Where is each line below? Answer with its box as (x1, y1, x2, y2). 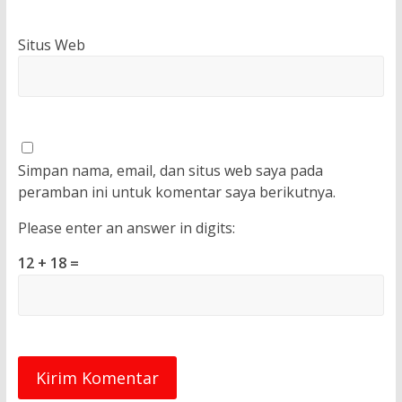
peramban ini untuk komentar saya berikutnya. (17, 182, 336, 203)
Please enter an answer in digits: (17, 218, 235, 239)
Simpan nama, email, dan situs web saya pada (17, 161, 323, 181)
